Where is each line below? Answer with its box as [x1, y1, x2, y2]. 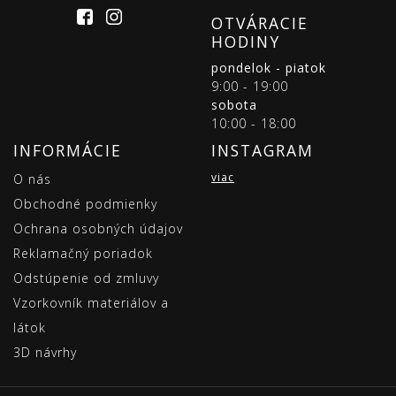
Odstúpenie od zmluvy [13, 270, 159, 287]
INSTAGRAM [211, 140, 314, 162]
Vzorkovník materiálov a [13, 294, 169, 312]
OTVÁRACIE [211, 12, 308, 34]
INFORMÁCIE [13, 140, 122, 162]
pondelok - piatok [211, 59, 326, 77]
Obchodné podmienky [13, 195, 157, 213]
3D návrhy [13, 344, 77, 362]
